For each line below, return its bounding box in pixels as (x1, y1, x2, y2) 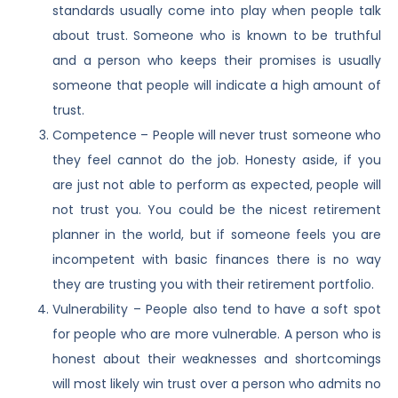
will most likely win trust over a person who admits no (52, 374, 382, 393)
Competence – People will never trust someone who (52, 125, 382, 144)
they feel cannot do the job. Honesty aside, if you (52, 150, 382, 169)
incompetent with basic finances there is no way (52, 250, 382, 268)
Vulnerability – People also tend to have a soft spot (52, 299, 382, 318)
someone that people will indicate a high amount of (52, 76, 382, 94)
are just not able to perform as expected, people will (52, 175, 382, 194)
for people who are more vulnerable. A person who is (52, 324, 382, 343)
